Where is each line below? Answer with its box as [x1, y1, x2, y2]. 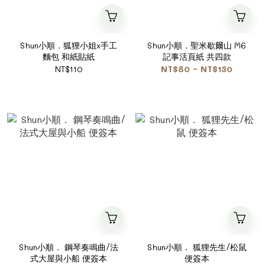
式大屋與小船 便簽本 [30, 253, 107, 264]
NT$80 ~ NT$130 [161, 63, 232, 75]
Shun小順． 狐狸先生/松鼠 [147, 241, 247, 253]
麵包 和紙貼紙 [42, 51, 95, 62]
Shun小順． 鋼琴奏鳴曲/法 [18, 241, 118, 253]
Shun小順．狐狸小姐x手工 [20, 40, 117, 51]
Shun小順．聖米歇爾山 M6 [147, 40, 246, 51]
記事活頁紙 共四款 [162, 51, 231, 62]
